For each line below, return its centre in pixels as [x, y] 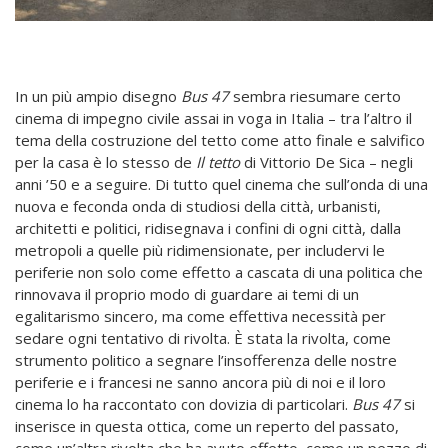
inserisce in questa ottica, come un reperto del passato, [207, 426]
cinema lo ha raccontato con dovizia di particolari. [183, 404]
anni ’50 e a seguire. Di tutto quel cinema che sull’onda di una [221, 184]
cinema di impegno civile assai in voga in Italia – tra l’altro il [213, 118]
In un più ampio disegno [98, 96]
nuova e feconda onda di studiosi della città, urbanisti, [198, 206]
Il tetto [216, 162]
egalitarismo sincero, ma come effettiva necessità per [200, 316]
